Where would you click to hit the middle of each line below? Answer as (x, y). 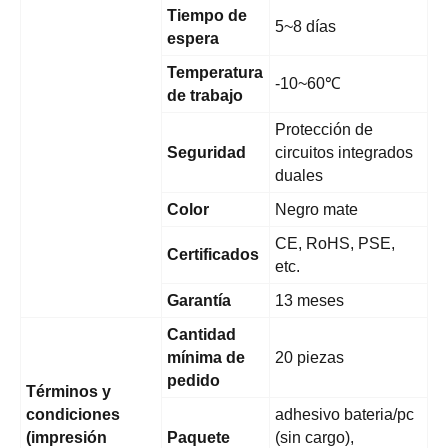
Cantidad (201, 335)
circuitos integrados (344, 153)
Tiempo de (207, 16)
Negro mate (316, 210)
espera (193, 39)
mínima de (206, 358)
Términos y (68, 392)
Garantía (199, 301)
